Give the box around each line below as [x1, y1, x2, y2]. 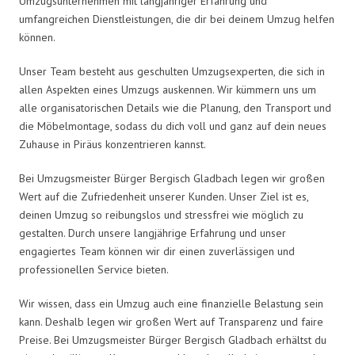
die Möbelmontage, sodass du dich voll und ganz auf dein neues [19, 118, 326, 133]
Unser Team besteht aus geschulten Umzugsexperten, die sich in [19, 63, 325, 78]
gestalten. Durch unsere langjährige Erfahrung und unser [19, 225, 286, 240]
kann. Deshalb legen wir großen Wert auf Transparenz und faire [19, 314, 323, 329]
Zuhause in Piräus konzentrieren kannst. [19, 136, 206, 151]
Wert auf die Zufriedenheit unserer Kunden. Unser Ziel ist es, [19, 189, 308, 204]
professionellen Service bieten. [19, 261, 169, 277]
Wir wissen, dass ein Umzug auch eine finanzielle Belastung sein [19, 296, 323, 311]
